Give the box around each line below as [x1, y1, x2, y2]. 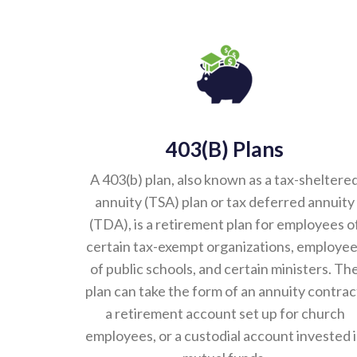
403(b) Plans [166, 137, 284, 163]
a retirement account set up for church [104, 305, 345, 323]
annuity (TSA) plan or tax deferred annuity [95, 194, 355, 211]
